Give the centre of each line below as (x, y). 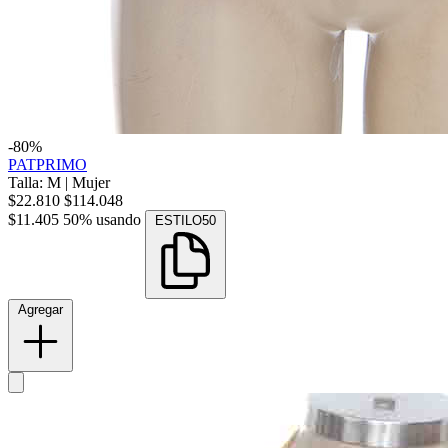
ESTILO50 (185, 221)
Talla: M (36, 183)
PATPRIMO (47, 165)
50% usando (102, 220)
